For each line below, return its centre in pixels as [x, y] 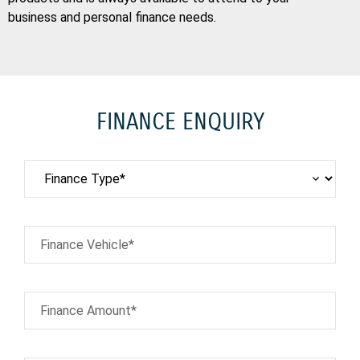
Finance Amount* [88, 311]
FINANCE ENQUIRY [180, 122]
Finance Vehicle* [87, 245]
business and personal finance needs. [112, 18]
